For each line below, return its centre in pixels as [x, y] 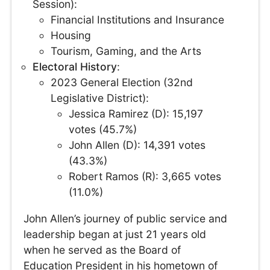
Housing [71, 36]
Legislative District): [100, 98]
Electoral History [75, 67]
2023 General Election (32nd [122, 83]
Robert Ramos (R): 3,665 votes [145, 177]
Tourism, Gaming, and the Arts [126, 51]
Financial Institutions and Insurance [138, 20]
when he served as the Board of [102, 250]
